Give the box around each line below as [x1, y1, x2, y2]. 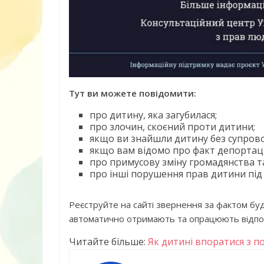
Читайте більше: [69, 235, 146, 248]
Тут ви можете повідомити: [69, 87, 196, 99]
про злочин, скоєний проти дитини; [90, 120, 255, 133]
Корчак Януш [190, 131, 259, 146]
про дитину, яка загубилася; [90, 108, 217, 121]
